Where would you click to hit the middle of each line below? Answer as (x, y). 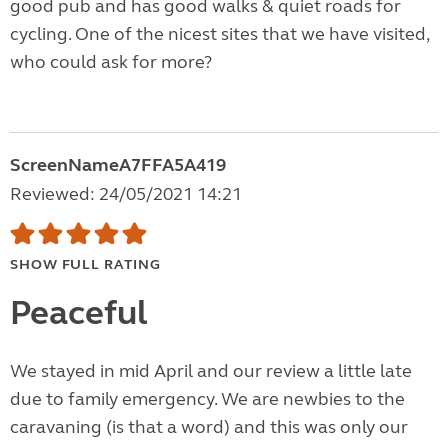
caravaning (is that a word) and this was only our (209, 427)
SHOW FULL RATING (85, 265)
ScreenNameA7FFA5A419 (118, 165)
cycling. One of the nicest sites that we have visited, (219, 34)
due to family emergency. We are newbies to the (207, 399)
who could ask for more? (111, 62)
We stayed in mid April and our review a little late (211, 371)
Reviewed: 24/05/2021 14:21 (126, 194)
